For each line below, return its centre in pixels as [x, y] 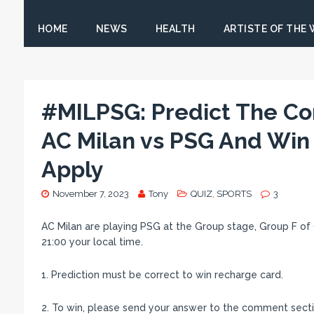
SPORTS [234, 194]
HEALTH [175, 29]
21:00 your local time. [92, 242]
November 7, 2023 [90, 194]
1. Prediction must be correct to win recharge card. [162, 275]
